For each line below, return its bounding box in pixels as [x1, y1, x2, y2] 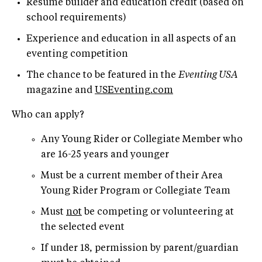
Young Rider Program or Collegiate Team [41, 186, 230, 196]
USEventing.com [95, 85, 173, 95]
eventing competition [26, 49, 128, 59]
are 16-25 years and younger [41, 150, 169, 160]
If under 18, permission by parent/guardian [41, 243, 239, 253]
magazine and [26, 85, 95, 95]
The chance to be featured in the [26, 70, 178, 80]
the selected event [41, 222, 125, 232]
